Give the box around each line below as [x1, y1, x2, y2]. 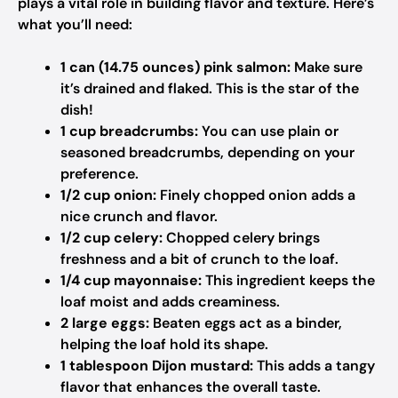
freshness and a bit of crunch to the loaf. [60, 250, 338, 268]
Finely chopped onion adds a [156, 186, 355, 204]
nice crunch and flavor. [60, 207, 218, 226]
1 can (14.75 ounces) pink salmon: [60, 58, 291, 76]
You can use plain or [198, 122, 338, 140]
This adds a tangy [253, 356, 375, 375]
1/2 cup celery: [60, 228, 163, 247]
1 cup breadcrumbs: [60, 122, 198, 140]
